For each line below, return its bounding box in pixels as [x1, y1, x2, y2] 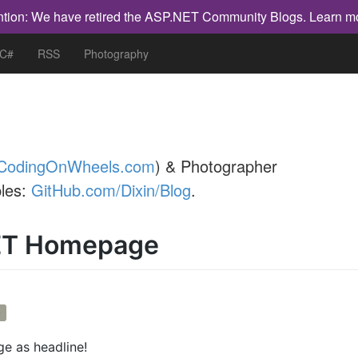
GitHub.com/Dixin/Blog [31, 178, 191, 201]
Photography [84, 46, 149, 62]
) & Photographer [155, 154, 277, 177]
